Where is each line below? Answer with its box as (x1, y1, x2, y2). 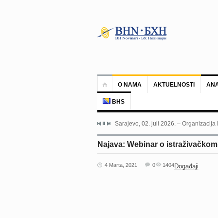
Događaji (174, 163, 199, 170)
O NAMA (117, 81, 142, 88)
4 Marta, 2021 (104, 162, 137, 168)
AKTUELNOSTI (153, 81, 195, 88)
